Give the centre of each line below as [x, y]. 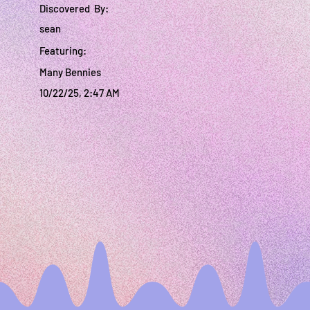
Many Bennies [71, 72]
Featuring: [63, 51]
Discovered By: [74, 8]
